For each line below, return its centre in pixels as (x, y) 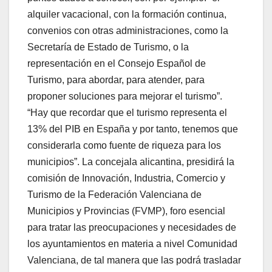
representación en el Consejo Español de (117, 63)
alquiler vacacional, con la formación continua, (127, 14)
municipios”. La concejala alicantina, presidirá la (131, 161)
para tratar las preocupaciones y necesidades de (132, 227)
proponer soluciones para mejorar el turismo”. (125, 96)
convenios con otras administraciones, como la (128, 30)
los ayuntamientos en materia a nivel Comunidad (132, 243)
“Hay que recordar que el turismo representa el (127, 112)
